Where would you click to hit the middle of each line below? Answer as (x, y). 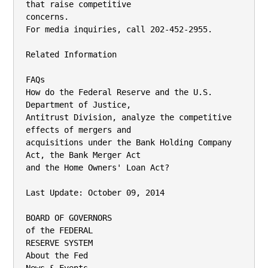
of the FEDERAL (59, 230)
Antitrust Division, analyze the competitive (129, 117)
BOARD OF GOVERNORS (69, 218)
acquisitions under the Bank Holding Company (129, 142)
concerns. (47, 17)
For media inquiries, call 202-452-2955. (119, 29)
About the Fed (57, 255)
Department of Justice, (78, 105)
